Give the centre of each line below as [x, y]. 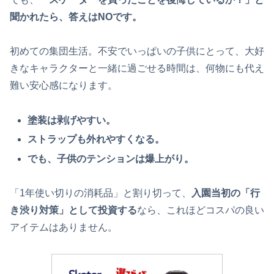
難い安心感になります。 [64, 86]
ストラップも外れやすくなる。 [96, 139]
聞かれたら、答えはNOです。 [76, 17]
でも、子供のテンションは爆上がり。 [111, 158]
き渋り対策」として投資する [73, 210]
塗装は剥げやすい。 [72, 120]
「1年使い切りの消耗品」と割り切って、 [101, 193]
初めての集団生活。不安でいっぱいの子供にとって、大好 [137, 51]
